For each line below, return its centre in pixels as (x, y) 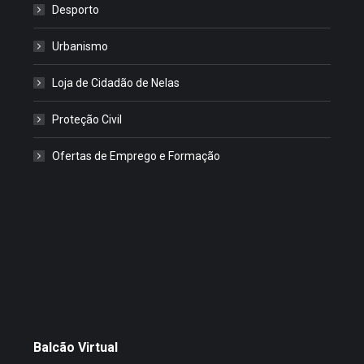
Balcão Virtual (75, 347)
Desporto (75, 9)
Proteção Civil (87, 119)
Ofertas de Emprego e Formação (136, 156)
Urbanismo (80, 46)
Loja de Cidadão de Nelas (115, 82)
